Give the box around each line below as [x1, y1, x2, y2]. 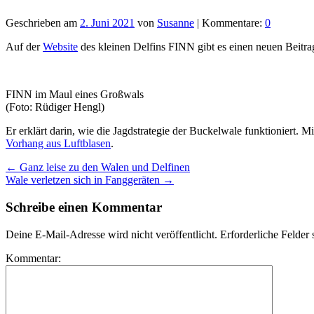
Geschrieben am [6, 17, 77, 29]
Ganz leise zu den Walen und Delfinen [17, 161, 190, 174]
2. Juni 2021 [80, 17, 135, 29]
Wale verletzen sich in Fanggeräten [6, 174, 163, 186]
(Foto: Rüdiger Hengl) [6, 101, 104, 114]
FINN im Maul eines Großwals [6, 88, 144, 101]
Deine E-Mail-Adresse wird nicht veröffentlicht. [6, 228, 217, 240]
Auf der [6, 41, 43, 53]
